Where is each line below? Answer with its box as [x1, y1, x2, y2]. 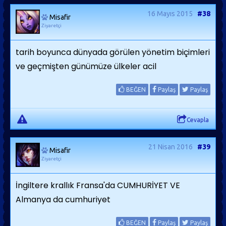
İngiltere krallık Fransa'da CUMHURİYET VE [16, 180, 180, 191]
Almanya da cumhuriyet [16, 194, 110, 205]
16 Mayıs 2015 [147, 10, 193, 18]
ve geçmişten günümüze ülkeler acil [16, 61, 156, 72]
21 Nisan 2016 [148, 143, 193, 151]
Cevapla [187, 117, 209, 123]
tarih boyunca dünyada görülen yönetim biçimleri [16, 46, 210, 58]
